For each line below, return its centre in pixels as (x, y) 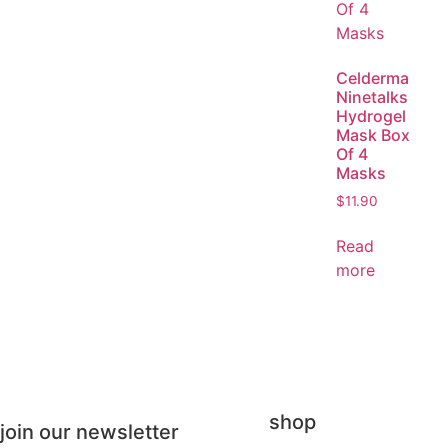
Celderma (372, 77)
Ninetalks (372, 96)
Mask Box (373, 134)
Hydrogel (371, 115)
